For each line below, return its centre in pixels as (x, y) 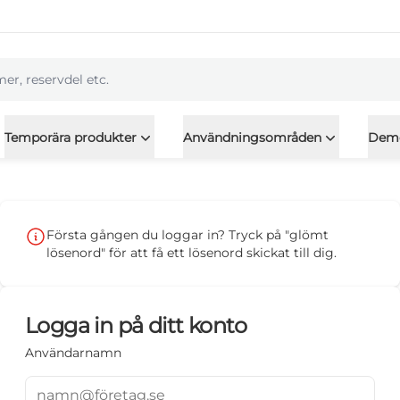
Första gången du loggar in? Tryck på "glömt (187, 235)
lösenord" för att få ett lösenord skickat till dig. (192, 253)
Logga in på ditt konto (136, 325)
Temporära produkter (70, 137)
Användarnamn (73, 353)
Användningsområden (252, 137)
